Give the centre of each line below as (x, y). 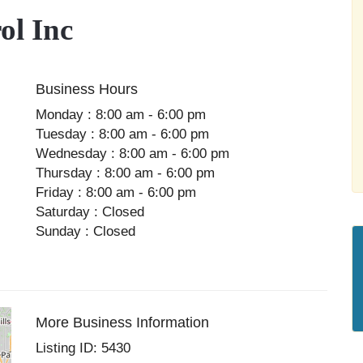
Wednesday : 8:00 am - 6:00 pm (133, 154)
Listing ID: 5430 (83, 348)
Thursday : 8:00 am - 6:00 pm (126, 173)
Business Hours (87, 89)
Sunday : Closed (86, 231)
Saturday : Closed (90, 212)
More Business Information (123, 322)
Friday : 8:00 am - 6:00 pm (116, 192)
